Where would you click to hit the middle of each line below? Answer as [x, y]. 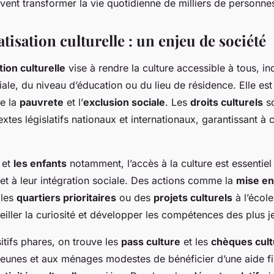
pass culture [151, 242]
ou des [135, 198]
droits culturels [227, 102]
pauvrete [42, 102]
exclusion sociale [124, 102]
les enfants [40, 164]
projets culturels [193, 198]
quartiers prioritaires [66, 198]
